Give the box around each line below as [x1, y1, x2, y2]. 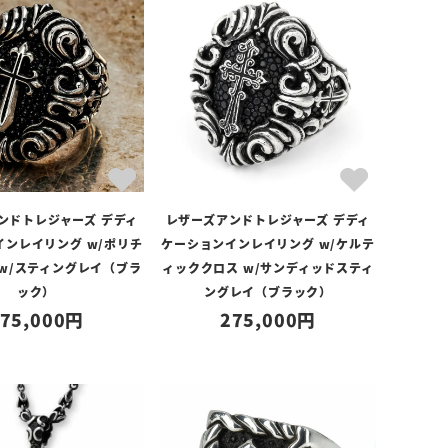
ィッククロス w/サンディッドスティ [162, 259, 374, 276]
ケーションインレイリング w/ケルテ [161, 235, 375, 252]
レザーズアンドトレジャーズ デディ [165, 211, 371, 228]
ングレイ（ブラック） [203, 283, 332, 300]
